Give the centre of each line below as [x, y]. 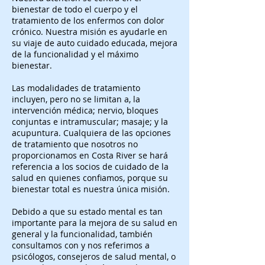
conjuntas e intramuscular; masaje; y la [90, 122]
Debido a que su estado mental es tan [87, 211]
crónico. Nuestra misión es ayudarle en [90, 32]
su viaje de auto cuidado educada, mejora [95, 43]
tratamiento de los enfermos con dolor [88, 20]
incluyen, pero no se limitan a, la [76, 99]
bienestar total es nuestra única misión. [92, 189]
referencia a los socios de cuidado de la [90, 167]
